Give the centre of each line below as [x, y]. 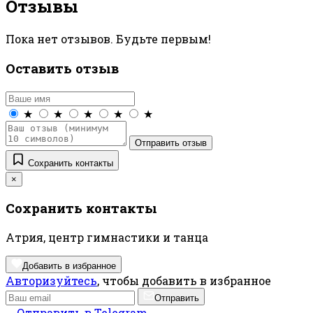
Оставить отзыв [62, 68]
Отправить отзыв [171, 143]
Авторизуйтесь [51, 281]
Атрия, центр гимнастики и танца [107, 238]
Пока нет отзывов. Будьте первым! [108, 39]
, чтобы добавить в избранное [184, 281]
